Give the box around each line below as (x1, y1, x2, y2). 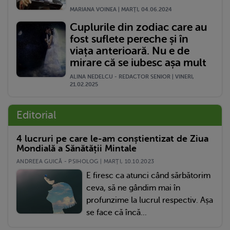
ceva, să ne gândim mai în (86, 183, 180, 193)
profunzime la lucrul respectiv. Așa (86, 196, 213, 205)
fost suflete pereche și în (70, 33, 188, 46)
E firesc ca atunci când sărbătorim (86, 171, 210, 181)
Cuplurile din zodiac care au (70, 21, 207, 34)
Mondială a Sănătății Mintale (16, 143, 137, 154)
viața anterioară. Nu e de (70, 45, 189, 57)
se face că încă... (86, 208, 147, 218)
